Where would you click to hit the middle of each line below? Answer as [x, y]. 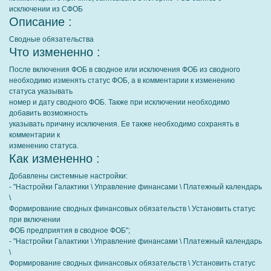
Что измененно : [55, 52]
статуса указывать [41, 91]
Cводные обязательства [51, 39]
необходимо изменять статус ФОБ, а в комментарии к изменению [122, 80]
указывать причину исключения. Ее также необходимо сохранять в [124, 124]
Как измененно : [54, 158]
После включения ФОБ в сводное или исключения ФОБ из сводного [125, 70]
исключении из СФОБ [46, 9]
